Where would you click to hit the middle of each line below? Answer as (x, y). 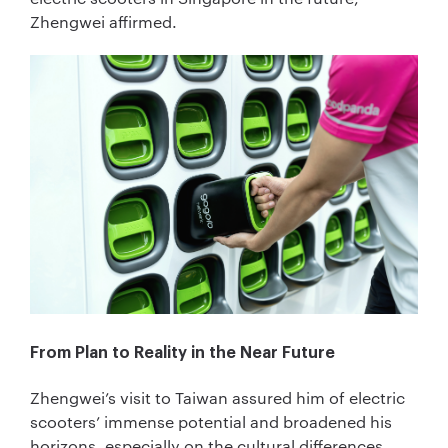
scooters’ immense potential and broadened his (211, 422)
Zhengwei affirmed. (103, 22)
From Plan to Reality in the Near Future (182, 353)
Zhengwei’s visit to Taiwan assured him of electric (217, 398)
